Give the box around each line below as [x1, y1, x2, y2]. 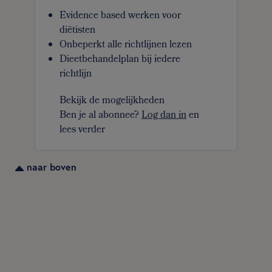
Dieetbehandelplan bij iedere [59, 52, 180, 69]
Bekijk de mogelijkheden [59, 93, 165, 110]
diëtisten [59, 22, 95, 39]
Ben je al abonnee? [59, 107, 141, 124]
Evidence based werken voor [59, 8, 181, 25]
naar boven [24, 160, 77, 174]
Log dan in [141, 107, 186, 124]
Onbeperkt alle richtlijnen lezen [59, 37, 192, 54]
